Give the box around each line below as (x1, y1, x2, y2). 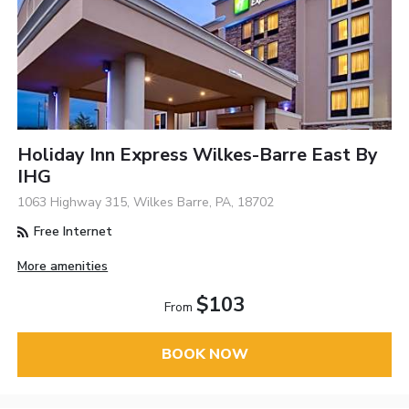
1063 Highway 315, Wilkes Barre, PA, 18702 (17, 194, 275, 212)
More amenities (17, 257, 109, 276)
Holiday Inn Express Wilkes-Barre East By (17, 142, 379, 168)
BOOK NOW (161, 344, 248, 365)
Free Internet (30, 223, 113, 241)
